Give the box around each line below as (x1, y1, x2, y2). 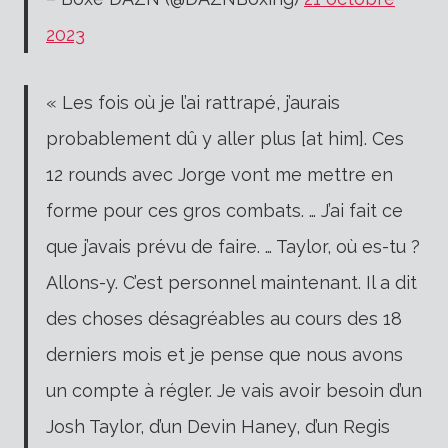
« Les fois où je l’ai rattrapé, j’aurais (46, 91, 340, 113)
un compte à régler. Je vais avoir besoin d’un (46, 379, 422, 401)
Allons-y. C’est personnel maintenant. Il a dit (46, 271, 417, 293)
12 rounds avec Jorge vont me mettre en (46, 163, 393, 185)
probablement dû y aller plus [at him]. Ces (46, 127, 404, 149)
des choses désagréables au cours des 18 (46, 307, 402, 329)
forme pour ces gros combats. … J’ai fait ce (46, 199, 403, 221)
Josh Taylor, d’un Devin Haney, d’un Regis (46, 415, 390, 437)
